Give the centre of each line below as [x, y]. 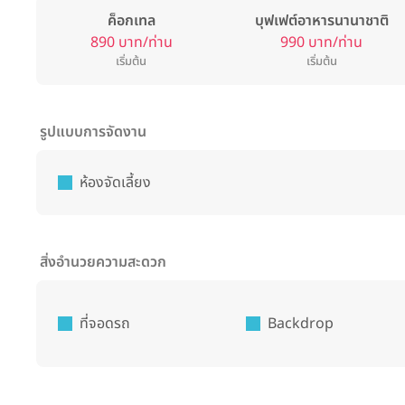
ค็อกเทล [131, 21]
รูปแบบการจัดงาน [93, 132]
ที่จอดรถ [105, 324]
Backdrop [301, 324]
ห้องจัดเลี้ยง [115, 183]
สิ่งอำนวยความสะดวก [103, 262]
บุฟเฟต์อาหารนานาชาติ [321, 21]
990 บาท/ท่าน [322, 42]
